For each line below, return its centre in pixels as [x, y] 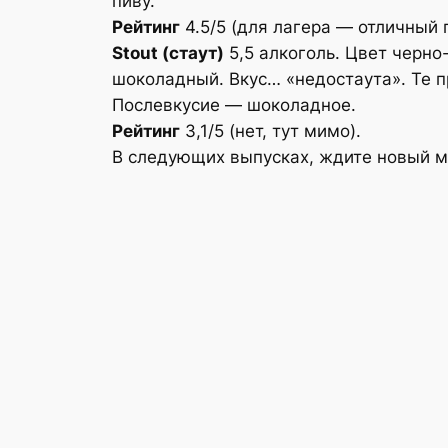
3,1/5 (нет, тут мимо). [270, 130]
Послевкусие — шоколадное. [234, 104]
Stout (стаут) [168, 52]
